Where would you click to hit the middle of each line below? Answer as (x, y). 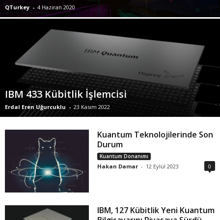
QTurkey (17, 7)
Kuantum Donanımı (124, 156)
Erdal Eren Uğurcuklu (35, 107)
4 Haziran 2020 (56, 7)
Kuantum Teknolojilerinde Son (155, 135)
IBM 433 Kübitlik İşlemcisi (66, 94)
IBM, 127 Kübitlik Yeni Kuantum (156, 210)
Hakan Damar (118, 166)
